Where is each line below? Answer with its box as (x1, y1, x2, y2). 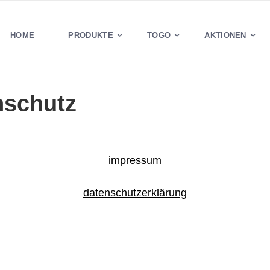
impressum (108, 154, 162, 166)
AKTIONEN (204, 31, 246, 40)
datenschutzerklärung (83, 187, 187, 199)
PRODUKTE (68, 31, 113, 40)
